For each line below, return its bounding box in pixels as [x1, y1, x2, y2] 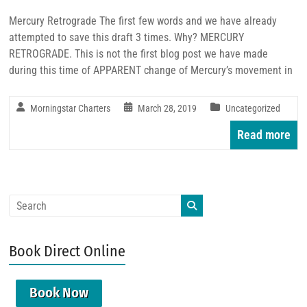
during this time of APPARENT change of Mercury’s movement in [9, 64, 293, 77]
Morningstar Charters [30, 103, 111, 114]
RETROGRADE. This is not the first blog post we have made [9, 47, 269, 60]
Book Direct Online [9, 242, 126, 260]
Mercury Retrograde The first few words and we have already [9, 14, 278, 27]
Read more [236, 127, 291, 142]
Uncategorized [225, 103, 281, 114]
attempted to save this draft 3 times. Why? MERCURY [9, 31, 245, 44]
